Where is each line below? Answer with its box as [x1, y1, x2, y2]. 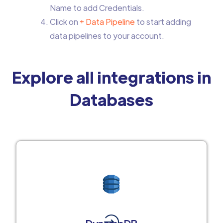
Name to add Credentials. [49, 2, 144, 13]
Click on [49, 16, 78, 27]
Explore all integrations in [12, 66, 211, 87]
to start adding [134, 16, 191, 27]
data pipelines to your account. [49, 30, 164, 41]
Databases [70, 89, 153, 110]
